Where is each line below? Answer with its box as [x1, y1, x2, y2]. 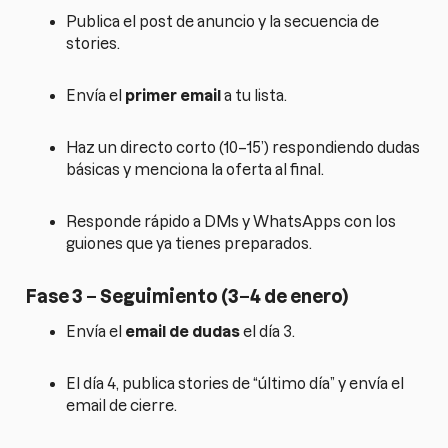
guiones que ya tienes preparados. [66, 234, 313, 252]
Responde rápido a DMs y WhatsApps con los [66, 212, 397, 230]
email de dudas [125, 323, 241, 341]
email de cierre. [66, 397, 178, 415]
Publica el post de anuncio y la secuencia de [66, 12, 380, 30]
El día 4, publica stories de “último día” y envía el [66, 375, 405, 393]
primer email [125, 86, 222, 104]
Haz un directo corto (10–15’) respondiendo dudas [66, 138, 421, 156]
